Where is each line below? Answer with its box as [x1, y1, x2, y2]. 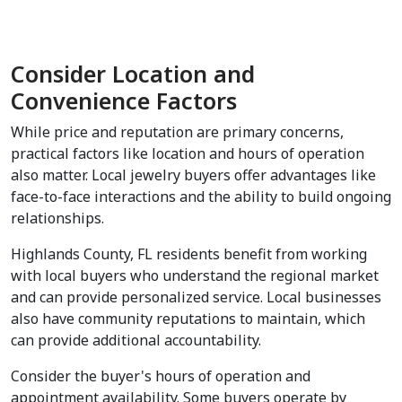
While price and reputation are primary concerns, [11, 122, 344, 143]
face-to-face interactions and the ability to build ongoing [11, 187, 391, 207]
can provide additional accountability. [11, 330, 261, 351]
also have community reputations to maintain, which [11, 309, 365, 329]
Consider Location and [11, 58, 255, 90]
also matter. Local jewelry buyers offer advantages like [11, 165, 376, 186]
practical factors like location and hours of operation [11, 144, 364, 164]
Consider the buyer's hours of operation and [11, 366, 310, 387]
